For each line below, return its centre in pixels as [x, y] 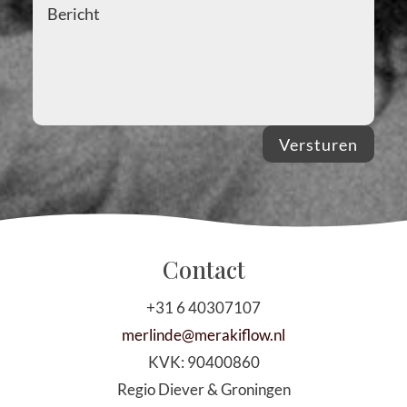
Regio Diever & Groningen [203, 389]
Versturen [319, 144]
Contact [203, 269]
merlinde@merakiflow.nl [203, 334]
